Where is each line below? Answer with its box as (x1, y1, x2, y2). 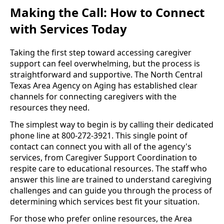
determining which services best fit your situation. (10, 195, 199, 207)
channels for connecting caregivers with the (10, 90, 176, 102)
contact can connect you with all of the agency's (10, 140, 191, 152)
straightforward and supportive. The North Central (10, 68, 202, 80)
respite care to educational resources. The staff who (10, 162, 207, 174)
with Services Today (10, 20, 127, 37)
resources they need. (10, 101, 89, 113)
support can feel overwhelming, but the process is (10, 57, 200, 69)
